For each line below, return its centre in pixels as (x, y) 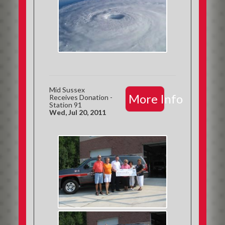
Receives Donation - (81, 97)
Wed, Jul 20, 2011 (78, 112)
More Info (155, 99)
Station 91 (66, 105)
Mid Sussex (67, 90)
